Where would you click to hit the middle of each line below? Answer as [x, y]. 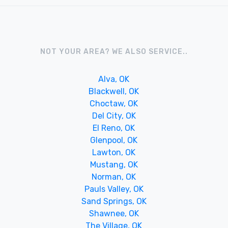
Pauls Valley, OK [114, 189]
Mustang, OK [114, 164]
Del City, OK [114, 116]
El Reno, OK [114, 128]
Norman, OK [114, 177]
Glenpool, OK [114, 140]
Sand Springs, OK [114, 201]
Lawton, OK [114, 152]
